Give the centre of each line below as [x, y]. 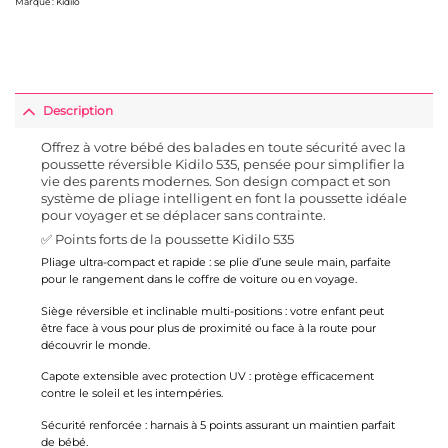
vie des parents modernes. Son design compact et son [215, 180]
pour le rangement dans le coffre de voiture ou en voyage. [198, 279]
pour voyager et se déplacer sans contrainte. [183, 214]
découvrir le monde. [95, 344]
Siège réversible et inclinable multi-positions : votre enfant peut [212, 310]
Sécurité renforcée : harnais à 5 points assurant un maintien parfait [217, 425]
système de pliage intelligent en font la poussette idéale [223, 197]
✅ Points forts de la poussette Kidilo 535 [167, 238]
